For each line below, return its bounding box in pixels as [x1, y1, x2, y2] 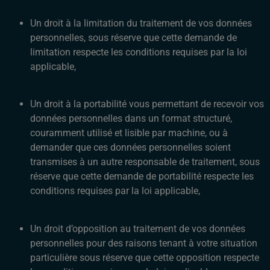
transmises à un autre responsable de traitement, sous [30, 156, 260, 168]
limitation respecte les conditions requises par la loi [30, 46, 247, 58]
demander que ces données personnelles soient [30, 142, 231, 154]
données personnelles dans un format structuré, [30, 113, 232, 125]
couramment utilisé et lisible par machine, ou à [30, 127, 228, 139]
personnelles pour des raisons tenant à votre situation [30, 237, 257, 249]
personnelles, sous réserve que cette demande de [30, 32, 237, 44]
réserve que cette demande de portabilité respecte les [30, 171, 254, 183]
